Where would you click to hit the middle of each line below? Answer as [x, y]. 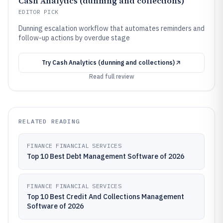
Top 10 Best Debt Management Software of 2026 [106, 156]
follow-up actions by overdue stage [74, 38]
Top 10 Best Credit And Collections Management [106, 197]
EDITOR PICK [39, 12]
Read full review [111, 76]
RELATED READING [49, 121]
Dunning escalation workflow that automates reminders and [111, 28]
